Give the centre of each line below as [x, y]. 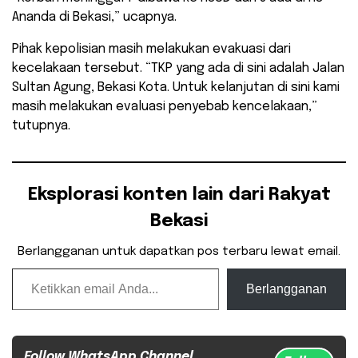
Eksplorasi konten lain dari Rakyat [179, 195]
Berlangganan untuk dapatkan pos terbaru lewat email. [179, 252]
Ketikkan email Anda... [30, 268]
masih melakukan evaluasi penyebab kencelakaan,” [165, 107]
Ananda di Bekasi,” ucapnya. [94, 18]
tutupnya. [41, 126]
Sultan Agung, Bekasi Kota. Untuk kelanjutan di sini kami [176, 88]
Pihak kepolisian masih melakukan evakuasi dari [151, 50]
